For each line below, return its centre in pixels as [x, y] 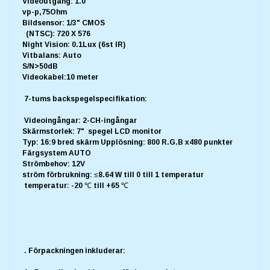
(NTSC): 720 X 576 [56, 34]
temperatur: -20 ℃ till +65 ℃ [76, 186]
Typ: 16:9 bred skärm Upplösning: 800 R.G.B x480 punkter [127, 143]
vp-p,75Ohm [45, 12]
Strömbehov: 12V [54, 164]
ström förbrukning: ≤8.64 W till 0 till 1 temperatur [115, 175]
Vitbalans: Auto [52, 56]
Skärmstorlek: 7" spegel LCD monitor [92, 132]
